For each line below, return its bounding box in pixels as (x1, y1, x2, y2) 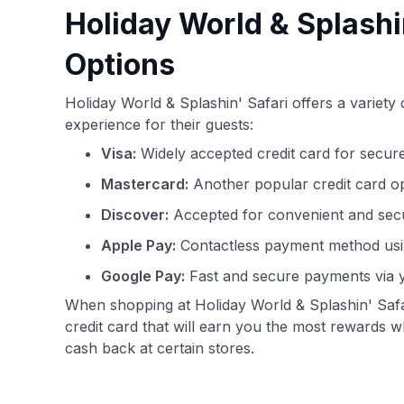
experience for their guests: (65, 115, 253, 133)
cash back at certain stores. (65, 339, 254, 357)
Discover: (101, 206, 169, 224)
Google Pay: (101, 267, 185, 285)
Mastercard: (101, 175, 188, 193)
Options (65, 47, 175, 82)
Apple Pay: (101, 236, 176, 254)
